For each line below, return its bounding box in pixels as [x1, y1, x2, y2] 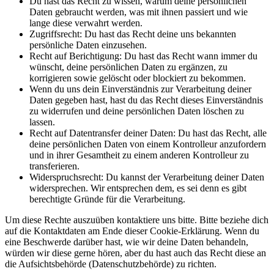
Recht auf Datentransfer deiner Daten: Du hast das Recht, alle [29, 128, 267, 138]
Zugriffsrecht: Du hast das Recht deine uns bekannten [29, 29, 236, 39]
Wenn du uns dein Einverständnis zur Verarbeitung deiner [29, 84, 251, 94]
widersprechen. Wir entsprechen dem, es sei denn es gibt [29, 183, 246, 193]
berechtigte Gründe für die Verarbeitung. [29, 194, 185, 204]
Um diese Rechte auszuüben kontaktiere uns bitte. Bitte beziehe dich [5, 215, 268, 225]
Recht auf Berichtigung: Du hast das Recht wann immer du [29, 51, 257, 61]
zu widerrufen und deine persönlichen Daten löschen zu [29, 106, 244, 116]
